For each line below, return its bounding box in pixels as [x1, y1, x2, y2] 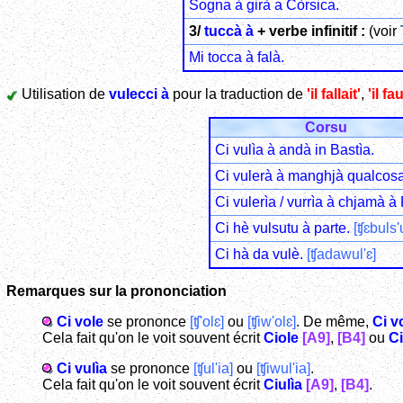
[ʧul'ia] [193, 360, 233, 376]
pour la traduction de [169, 85, 307, 102]
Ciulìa [264, 376, 302, 392]
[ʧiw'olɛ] [247, 313, 296, 329]
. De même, [296, 313, 372, 329]
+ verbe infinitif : [253, 22, 365, 39]
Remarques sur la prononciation [6, 282, 227, 299]
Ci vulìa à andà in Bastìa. [214, 141, 374, 157]
